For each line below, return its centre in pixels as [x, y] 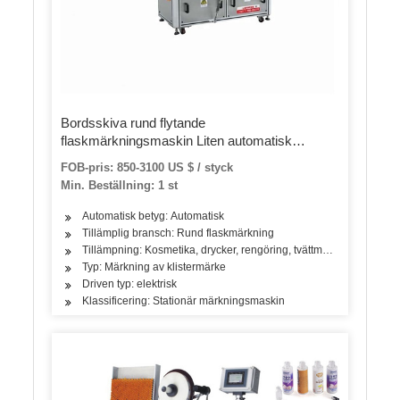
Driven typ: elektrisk [130, 284]
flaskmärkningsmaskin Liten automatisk [177, 141]
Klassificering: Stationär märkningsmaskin [184, 301]
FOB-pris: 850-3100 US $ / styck [147, 168]
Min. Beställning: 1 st [120, 186]
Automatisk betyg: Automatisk [154, 217]
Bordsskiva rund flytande [133, 123]
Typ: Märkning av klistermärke [154, 267]
